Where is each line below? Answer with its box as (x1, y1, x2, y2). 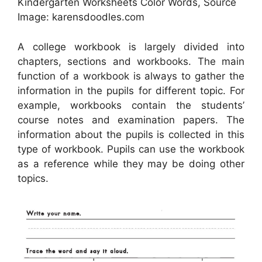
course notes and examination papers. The (18, 113, 244, 126)
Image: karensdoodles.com (18, 11, 144, 23)
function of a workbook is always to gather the (18, 70, 244, 82)
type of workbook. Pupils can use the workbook (18, 143, 244, 155)
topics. (18, 172, 49, 184)
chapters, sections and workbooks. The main (18, 55, 244, 67)
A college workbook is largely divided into (18, 40, 244, 53)
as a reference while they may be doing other (18, 157, 244, 170)
